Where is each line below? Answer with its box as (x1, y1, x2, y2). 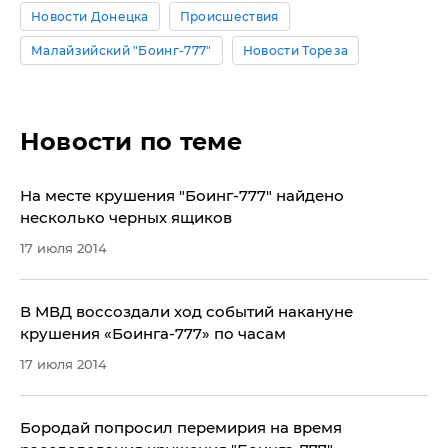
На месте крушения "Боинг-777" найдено (20, 186, 344, 205)
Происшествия (179, 9, 279, 24)
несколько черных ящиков (20, 208, 232, 227)
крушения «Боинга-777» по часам (20, 324, 286, 343)
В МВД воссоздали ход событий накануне (20, 302, 353, 321)
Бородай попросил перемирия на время (20, 418, 342, 437)
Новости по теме (20, 127, 243, 156)
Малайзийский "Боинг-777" (31, 43, 212, 58)
